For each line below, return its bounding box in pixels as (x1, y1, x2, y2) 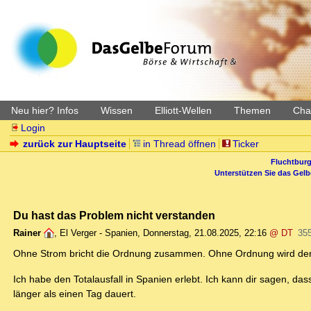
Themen (234, 105, 271, 116)
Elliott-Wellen (155, 105, 212, 116)
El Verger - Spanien (60, 228, 137, 239)
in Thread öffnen (143, 138, 216, 149)
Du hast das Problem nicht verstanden (13, 209, 215, 222)
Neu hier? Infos (11, 105, 78, 116)
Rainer (13, 228, 41, 239)
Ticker (232, 138, 259, 149)
